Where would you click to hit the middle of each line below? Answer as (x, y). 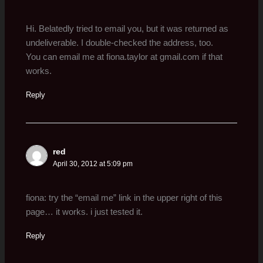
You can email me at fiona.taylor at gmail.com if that (124, 57)
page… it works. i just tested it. (85, 212)
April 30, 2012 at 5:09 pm (93, 163)
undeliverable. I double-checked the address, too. (120, 43)
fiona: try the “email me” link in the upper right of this (124, 198)
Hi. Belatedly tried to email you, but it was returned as (127, 28)
